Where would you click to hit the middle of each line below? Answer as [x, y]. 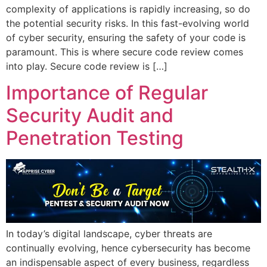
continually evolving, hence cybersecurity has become [128, 248]
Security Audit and [90, 116]
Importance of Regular [107, 93]
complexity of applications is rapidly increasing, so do [128, 9]
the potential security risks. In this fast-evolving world [128, 23]
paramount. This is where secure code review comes [125, 52]
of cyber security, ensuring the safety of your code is [126, 37]
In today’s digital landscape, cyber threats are [109, 234]
